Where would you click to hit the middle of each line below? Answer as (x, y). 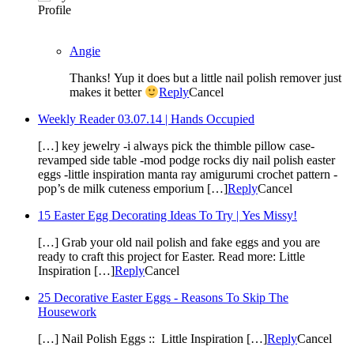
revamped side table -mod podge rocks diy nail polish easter (186, 160)
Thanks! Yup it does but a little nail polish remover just (205, 77)
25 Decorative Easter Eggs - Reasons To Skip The (163, 298)
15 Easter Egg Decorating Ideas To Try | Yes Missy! (168, 216)
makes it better (107, 92)
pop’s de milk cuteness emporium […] (133, 189)
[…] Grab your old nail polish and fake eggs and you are (179, 243)
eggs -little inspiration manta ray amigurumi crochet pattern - (188, 175)
